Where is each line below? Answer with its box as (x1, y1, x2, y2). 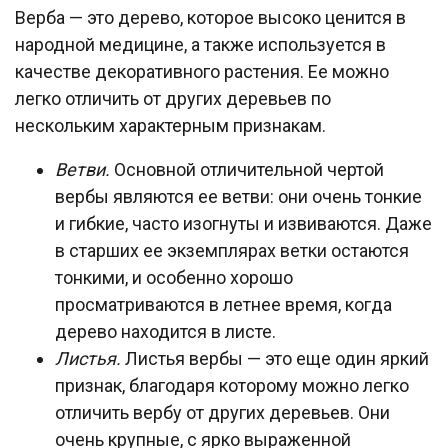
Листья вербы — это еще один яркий (121, 348, 429, 369)
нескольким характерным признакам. (15, 115, 326, 136)
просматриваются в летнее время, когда (55, 294, 392, 315)
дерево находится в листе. (55, 321, 276, 342)
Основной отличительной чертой (110, 159, 384, 180)
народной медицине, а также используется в (15, 34, 386, 55)
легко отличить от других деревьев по (15, 88, 331, 109)
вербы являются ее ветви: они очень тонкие (55, 186, 422, 207)
